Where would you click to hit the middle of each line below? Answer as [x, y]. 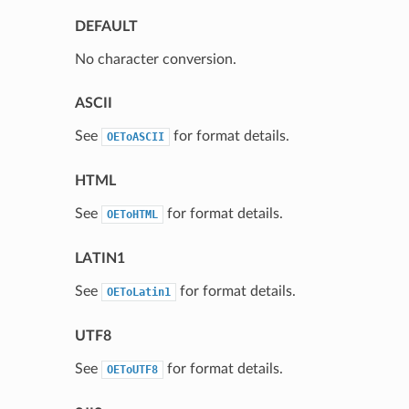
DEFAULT [106, 26]
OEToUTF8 [132, 369]
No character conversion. [155, 59]
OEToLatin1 [138, 292]
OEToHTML [132, 214]
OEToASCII [135, 136]
